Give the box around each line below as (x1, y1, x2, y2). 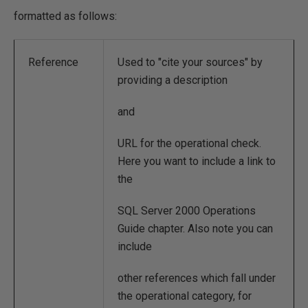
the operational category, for (118, 289, 252, 302)
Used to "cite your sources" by (118, 56, 263, 69)
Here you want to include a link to (118, 155, 276, 168)
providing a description (118, 74, 228, 87)
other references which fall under (118, 272, 276, 285)
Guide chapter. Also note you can (118, 222, 273, 235)
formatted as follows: (14, 10, 117, 23)
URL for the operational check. (118, 137, 261, 150)
